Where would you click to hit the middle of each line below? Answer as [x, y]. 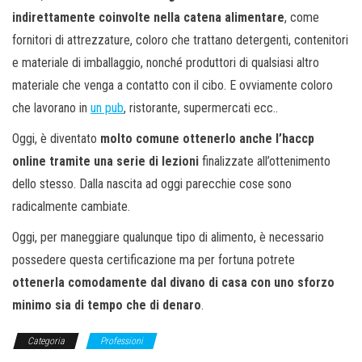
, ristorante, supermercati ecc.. [201, 108]
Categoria [46, 341]
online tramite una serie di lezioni [105, 162]
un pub [107, 108]
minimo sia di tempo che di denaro [107, 305]
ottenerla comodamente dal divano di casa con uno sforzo [173, 283]
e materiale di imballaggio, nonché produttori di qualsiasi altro [166, 63]
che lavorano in [51, 108]
